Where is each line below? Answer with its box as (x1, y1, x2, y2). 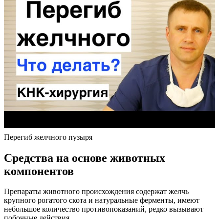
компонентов (4, 164, 74, 177)
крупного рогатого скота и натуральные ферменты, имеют (4, 196, 199, 205)
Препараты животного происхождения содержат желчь (4, 187, 189, 196)
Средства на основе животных (4, 151, 165, 164)
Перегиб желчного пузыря (4, 132, 92, 141)
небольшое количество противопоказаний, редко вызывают (4, 205, 203, 214)
